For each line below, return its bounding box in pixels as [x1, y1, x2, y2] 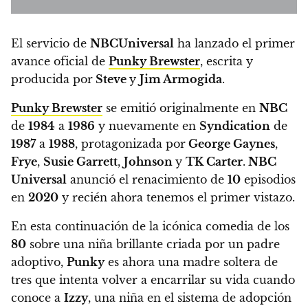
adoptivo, [11, 255, 67, 269]
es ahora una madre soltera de [104, 255, 278, 269]
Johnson [124, 155, 175, 169]
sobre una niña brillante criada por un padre [26, 237, 280, 252]
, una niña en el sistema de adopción [88, 291, 291, 305]
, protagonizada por [75, 137, 186, 151]
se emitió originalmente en [102, 101, 259, 115]
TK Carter [186, 155, 243, 169]
